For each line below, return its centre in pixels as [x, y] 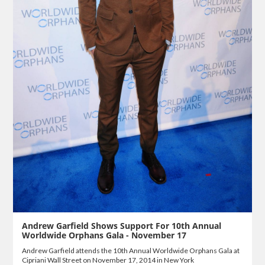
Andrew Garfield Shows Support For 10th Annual [122, 225]
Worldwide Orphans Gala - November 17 [104, 235]
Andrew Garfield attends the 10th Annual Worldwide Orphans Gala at [131, 250]
